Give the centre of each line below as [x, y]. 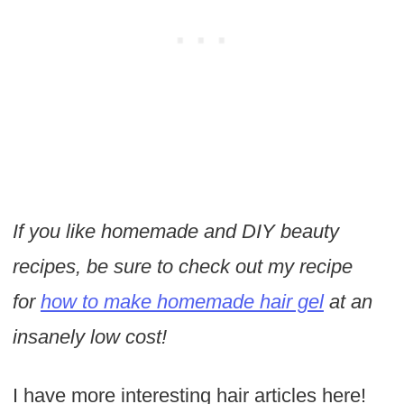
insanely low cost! [92, 337]
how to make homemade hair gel [182, 302]
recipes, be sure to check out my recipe [182, 267]
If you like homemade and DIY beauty [175, 232]
